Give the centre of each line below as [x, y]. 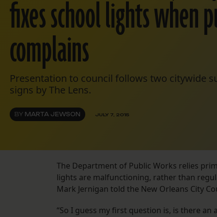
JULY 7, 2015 [112, 114]
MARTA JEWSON [53, 115]
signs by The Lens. [50, 90]
